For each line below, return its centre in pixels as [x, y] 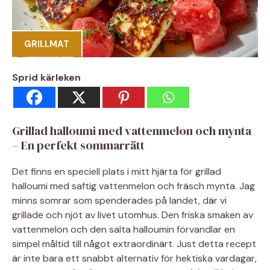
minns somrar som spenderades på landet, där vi [119, 200]
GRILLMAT [47, 44]
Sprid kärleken [46, 77]
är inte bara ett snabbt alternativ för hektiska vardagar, [134, 258]
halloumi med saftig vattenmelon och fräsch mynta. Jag [133, 186]
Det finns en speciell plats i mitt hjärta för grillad [117, 171]
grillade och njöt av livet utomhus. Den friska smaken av [133, 215]
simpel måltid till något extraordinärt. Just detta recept [134, 243]
